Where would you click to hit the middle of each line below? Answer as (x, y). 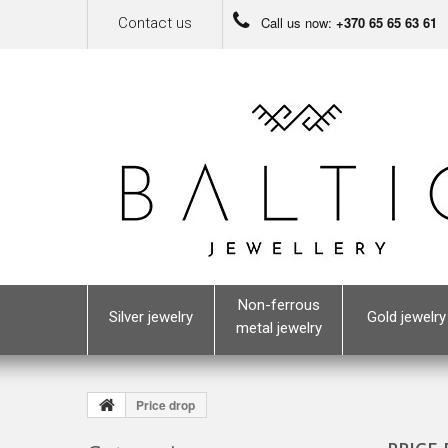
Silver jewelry (151, 317)
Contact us (155, 23)
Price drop (164, 405)
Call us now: (296, 22)
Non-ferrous (278, 305)
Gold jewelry (406, 317)
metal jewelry (278, 328)
